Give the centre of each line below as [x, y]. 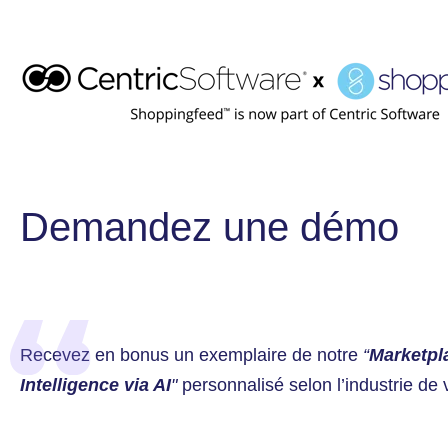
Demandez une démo [209, 227]
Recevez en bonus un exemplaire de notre [191, 355]
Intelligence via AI [95, 385]
